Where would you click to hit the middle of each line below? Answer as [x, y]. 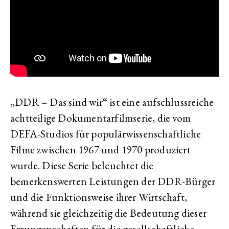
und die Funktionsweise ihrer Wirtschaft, [99, 197]
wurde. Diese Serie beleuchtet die [82, 165]
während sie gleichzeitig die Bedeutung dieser [109, 213]
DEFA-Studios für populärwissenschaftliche [106, 134]
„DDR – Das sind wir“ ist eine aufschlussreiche [112, 102]
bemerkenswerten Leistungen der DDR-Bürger [113, 181]
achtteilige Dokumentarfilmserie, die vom [101, 118]
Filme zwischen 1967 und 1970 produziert [100, 150]
